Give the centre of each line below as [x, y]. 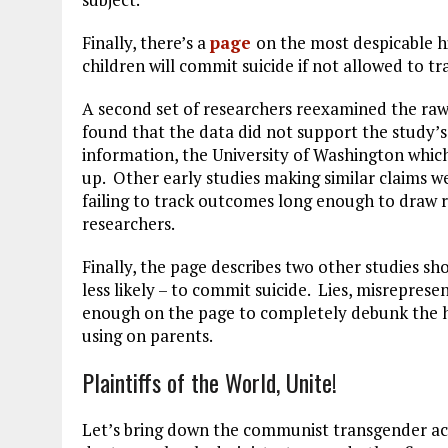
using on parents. [149, 335]
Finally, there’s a [146, 42]
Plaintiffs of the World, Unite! [212, 381]
